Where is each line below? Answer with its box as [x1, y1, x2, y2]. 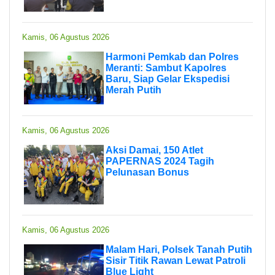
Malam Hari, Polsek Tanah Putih [106, 244, 252, 255]
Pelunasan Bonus [106, 166, 189, 177]
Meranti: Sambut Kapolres [106, 62, 227, 73]
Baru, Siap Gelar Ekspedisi [106, 73, 230, 84]
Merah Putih [106, 84, 161, 95]
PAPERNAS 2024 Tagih [106, 155, 214, 166]
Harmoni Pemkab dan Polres [106, 51, 239, 62]
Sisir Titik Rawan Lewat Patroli [106, 255, 246, 266]
